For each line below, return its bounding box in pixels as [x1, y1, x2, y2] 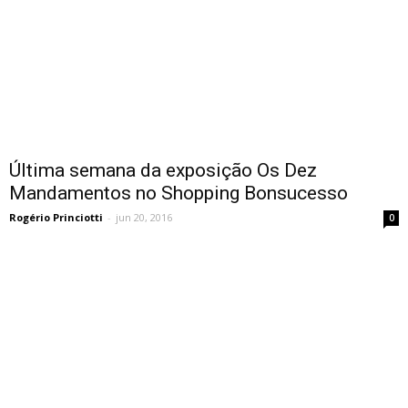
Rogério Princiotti [9, 210, 103, 225]
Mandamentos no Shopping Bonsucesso [9, 182, 348, 205]
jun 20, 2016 [116, 210, 172, 225]
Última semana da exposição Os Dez [9, 159, 317, 182]
